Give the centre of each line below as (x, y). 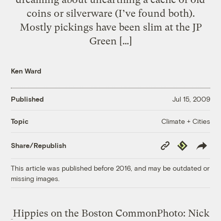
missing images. (36, 178)
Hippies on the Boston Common (85, 213)
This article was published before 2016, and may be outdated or (110, 168)
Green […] (110, 41)
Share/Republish (39, 146)
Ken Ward (26, 71)
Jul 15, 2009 (191, 99)
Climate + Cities (185, 121)
